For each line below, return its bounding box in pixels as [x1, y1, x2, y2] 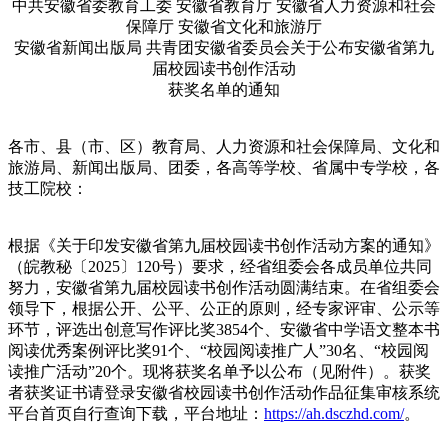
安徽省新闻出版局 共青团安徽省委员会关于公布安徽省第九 [14, 39, 434, 57]
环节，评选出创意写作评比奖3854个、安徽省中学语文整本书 [8, 321, 440, 339]
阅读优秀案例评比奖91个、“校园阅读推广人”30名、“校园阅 [8, 342, 429, 360]
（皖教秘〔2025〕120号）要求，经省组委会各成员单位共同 [8, 258, 432, 276]
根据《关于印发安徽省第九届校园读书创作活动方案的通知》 [8, 237, 440, 255]
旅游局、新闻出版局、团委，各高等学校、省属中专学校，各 [8, 159, 440, 177]
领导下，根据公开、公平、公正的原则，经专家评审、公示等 [8, 300, 440, 318]
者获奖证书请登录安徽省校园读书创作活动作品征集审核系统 [8, 384, 440, 402]
